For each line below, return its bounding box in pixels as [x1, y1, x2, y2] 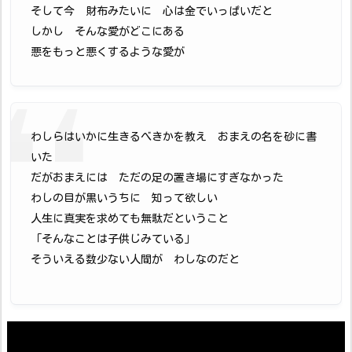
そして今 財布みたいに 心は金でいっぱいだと [31, 5, 273, 16]
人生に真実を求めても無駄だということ [31, 213, 229, 225]
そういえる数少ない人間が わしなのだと [31, 254, 240, 266]
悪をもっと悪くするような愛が [31, 46, 185, 57]
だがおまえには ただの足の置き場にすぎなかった [31, 172, 284, 184]
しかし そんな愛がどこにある [31, 25, 185, 37]
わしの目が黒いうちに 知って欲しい [31, 192, 218, 204]
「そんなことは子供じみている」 [31, 233, 196, 245]
